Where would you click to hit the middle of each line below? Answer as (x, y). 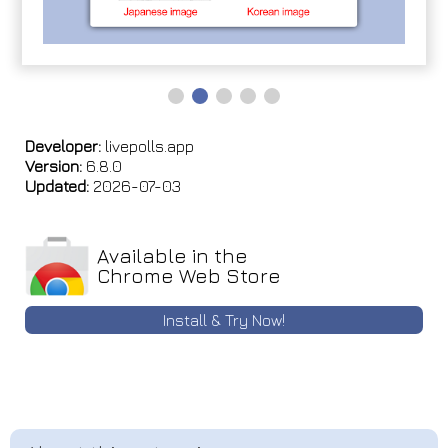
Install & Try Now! (224, 320)
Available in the (172, 256)
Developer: (63, 146)
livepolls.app (147, 146)
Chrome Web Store (189, 276)
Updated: (57, 186)
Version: (53, 166)
